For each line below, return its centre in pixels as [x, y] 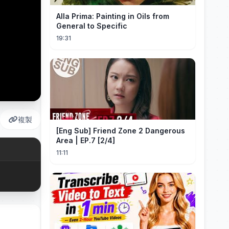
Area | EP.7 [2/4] [86, 140]
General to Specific [92, 26]
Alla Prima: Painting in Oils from [113, 16]
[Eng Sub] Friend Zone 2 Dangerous [121, 131]
